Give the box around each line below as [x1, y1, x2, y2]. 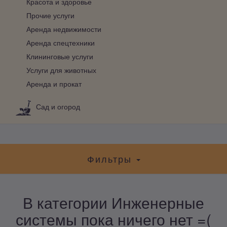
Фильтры [87, 152, 135, 165]
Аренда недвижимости [26, 23, 101, 34]
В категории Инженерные [23, 191, 204, 213]
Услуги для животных [26, 64, 96, 75]
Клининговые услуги [26, 51, 93, 61]
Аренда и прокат [26, 78, 82, 89]
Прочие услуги [26, 10, 74, 20]
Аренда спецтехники [26, 37, 95, 48]
